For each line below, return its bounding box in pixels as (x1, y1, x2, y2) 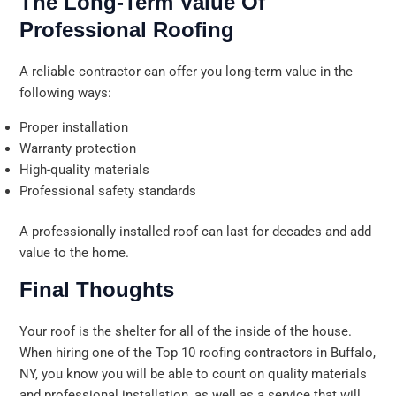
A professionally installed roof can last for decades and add (19, 223, 372, 240)
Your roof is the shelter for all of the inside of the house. (19, 324, 353, 340)
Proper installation (19, 118, 129, 135)
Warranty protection (19, 140, 137, 156)
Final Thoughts (19, 278, 175, 302)
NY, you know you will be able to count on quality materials (19, 366, 368, 383)
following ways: (19, 85, 112, 102)
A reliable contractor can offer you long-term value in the (19, 64, 354, 80)
